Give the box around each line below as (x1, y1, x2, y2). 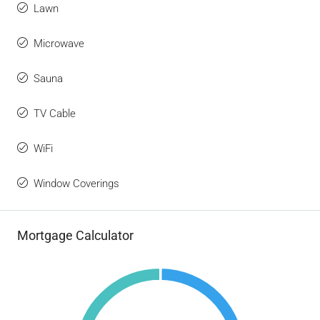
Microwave (34, 37, 84, 51)
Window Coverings (34, 177, 119, 191)
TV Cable (34, 107, 76, 121)
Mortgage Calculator (17, 228, 134, 244)
